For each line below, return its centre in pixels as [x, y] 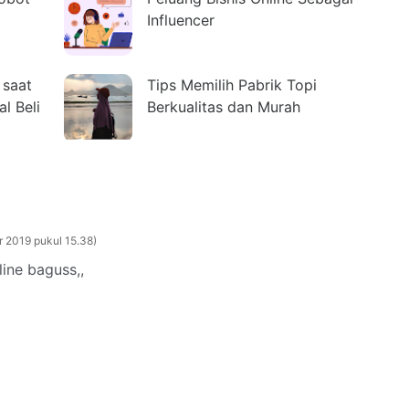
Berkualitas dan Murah [224, 106]
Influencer [181, 20]
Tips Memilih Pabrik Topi [232, 84]
